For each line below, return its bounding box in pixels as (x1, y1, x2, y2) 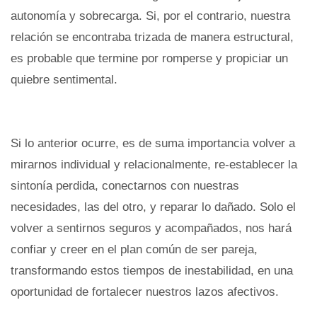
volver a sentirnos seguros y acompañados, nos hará (11, 221, 292, 235)
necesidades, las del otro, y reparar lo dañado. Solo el (11, 200, 296, 214)
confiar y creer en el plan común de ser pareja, (11, 242, 258, 256)
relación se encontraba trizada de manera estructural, (11, 30, 294, 44)
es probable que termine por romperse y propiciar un (11, 51, 288, 65)
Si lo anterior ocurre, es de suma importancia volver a (11, 136, 295, 150)
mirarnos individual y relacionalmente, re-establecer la (11, 157, 297, 171)
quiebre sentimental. (11, 72, 117, 86)
